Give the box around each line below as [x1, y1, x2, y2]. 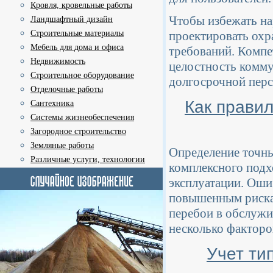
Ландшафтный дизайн [30, 15, 113, 24]
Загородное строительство [30, 127, 126, 136]
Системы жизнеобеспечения [30, 113, 134, 122]
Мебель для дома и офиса [30, 43, 124, 52]
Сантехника [30, 99, 74, 108]
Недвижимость [30, 57, 85, 66]
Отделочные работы [30, 85, 103, 94]
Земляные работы [30, 141, 94, 150]
